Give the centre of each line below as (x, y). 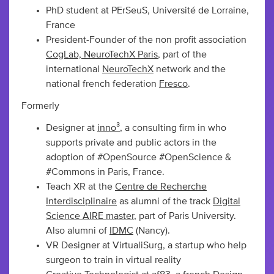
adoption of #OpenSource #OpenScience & (139, 157)
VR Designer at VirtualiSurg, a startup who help (146, 246)
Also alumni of (78, 231)
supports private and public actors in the (131, 143)
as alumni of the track (165, 202)
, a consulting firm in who (173, 128)
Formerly (40, 106)
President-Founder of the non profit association (146, 40)
